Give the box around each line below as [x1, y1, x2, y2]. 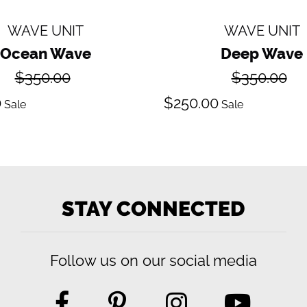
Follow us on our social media [49, 251, 257, 269]
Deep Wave [221, 44, 303, 62]
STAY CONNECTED [62, 196, 245, 221]
